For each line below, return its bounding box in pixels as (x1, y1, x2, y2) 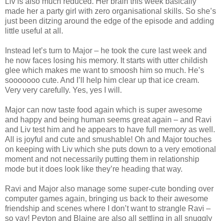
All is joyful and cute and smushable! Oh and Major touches (5, 135, 212, 144)
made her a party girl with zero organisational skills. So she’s (5, 7, 216, 16)
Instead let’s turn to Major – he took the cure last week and (5, 46, 207, 55)
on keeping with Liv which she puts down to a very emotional (5, 145, 216, 154)
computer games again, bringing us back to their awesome (5, 194, 208, 203)
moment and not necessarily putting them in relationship (5, 155, 199, 164)
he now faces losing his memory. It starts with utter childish (5, 56, 208, 65)
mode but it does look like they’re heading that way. (5, 165, 183, 174)
